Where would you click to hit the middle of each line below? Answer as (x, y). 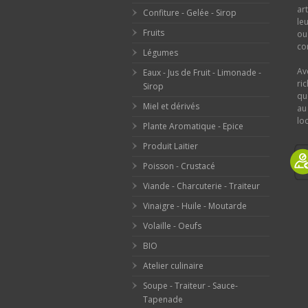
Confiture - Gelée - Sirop (190, 13)
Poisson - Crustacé (179, 166)
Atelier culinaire (173, 266)
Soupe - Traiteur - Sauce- (190, 286)
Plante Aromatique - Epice (193, 126)
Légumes (161, 53)
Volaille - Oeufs (172, 226)
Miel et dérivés (171, 107)
